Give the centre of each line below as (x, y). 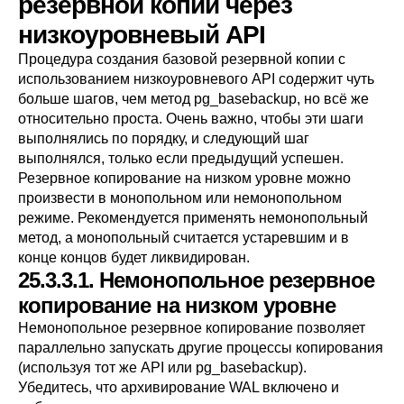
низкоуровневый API (142, 35)
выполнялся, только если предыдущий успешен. (181, 158)
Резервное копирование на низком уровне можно (184, 178)
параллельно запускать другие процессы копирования (201, 348)
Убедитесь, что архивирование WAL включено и (179, 387)
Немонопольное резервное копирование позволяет (192, 328)
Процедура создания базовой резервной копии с (182, 59)
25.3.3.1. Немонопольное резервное (196, 280)
